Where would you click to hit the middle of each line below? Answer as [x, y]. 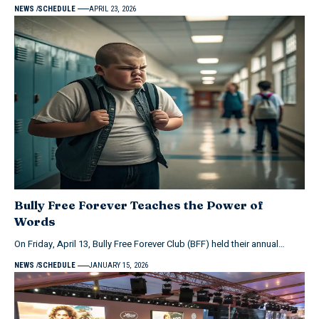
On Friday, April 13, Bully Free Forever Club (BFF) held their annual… [150, 244]
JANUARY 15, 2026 [119, 266]
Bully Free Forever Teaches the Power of [139, 205]
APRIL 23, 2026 [113, 9]
